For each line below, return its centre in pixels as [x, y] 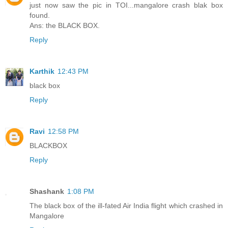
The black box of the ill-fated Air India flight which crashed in [126, 206]
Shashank [47, 192]
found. [40, 16]
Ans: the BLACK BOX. [65, 26]
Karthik [42, 72]
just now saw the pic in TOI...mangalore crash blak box [126, 5]
